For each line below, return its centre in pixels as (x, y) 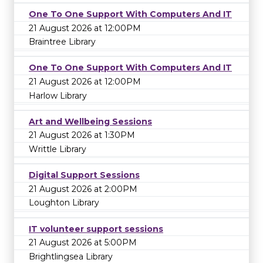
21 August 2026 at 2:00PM (83, 189)
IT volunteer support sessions (96, 229)
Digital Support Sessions (84, 175)
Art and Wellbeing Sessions (90, 121)
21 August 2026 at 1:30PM (82, 135)
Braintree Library (62, 42)
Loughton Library (64, 203)
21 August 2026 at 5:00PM (83, 243)
